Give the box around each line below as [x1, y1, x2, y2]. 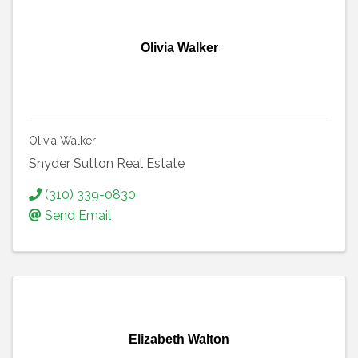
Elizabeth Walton [129, 332, 229, 346]
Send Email [45, 207, 111, 223]
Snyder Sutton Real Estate [29, 155, 185, 171]
